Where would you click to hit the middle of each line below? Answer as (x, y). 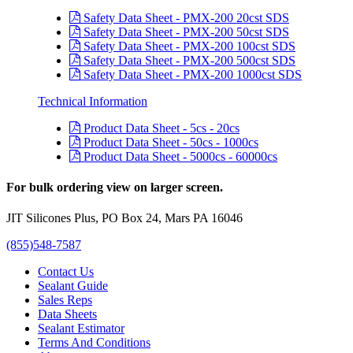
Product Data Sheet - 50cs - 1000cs (169, 142)
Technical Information (93, 101)
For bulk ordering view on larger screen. (115, 187)
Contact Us (66, 272)
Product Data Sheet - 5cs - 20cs (160, 128)
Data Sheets (67, 314)
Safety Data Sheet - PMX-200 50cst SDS (185, 32)
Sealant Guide (73, 286)
